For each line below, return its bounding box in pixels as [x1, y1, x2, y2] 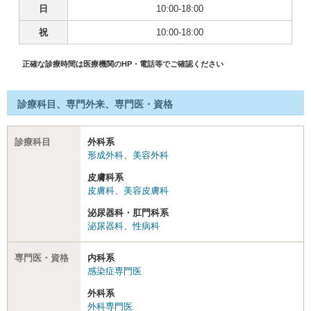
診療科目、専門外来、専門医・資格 [17, 99, 173, 110]
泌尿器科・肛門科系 [87, 208, 169, 218]
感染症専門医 [87, 266, 142, 276]
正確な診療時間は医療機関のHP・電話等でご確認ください [22, 60, 224, 68]
